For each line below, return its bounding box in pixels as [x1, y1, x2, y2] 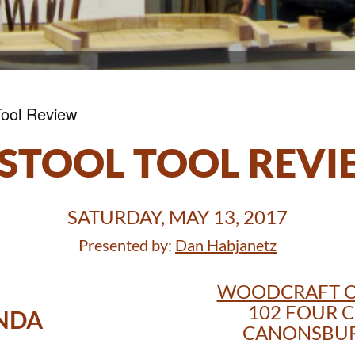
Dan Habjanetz [175, 235, 277, 255]
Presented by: [78, 235, 175, 255]
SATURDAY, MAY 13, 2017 [67, 205, 288, 229]
